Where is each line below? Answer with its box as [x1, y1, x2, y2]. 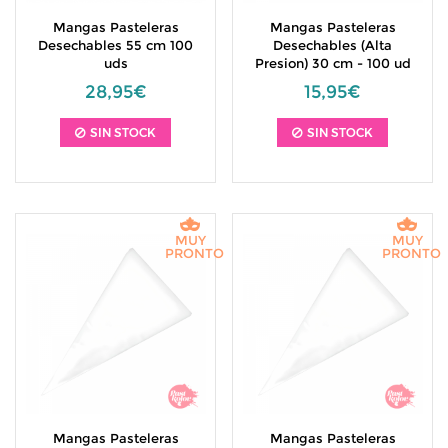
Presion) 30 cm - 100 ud [254, 55, 411, 71]
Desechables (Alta [273, 37, 392, 53]
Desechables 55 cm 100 [38, 37, 193, 53]
